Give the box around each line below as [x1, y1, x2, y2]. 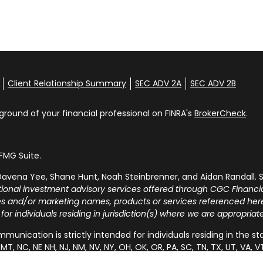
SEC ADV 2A [135, 77, 182, 89]
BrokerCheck [194, 107, 247, 119]
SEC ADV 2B [190, 77, 237, 89]
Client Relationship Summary [8, 77, 127, 89]
